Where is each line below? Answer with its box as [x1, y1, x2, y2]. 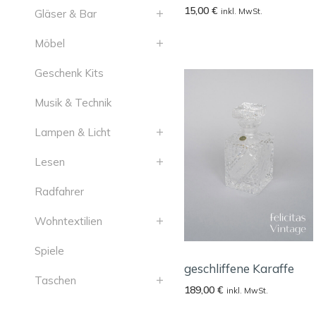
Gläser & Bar [34, 7, 97, 20]
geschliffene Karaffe [184, 260, 295, 276]
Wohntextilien [34, 214, 102, 228]
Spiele [34, 244, 64, 257]
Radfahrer [34, 185, 84, 198]
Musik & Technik [34, 96, 111, 109]
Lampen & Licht [34, 126, 111, 139]
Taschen [34, 274, 76, 287]
